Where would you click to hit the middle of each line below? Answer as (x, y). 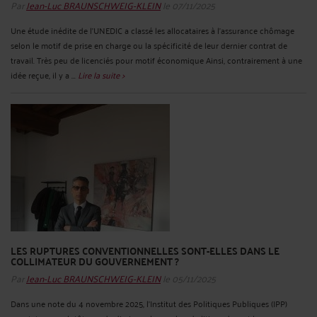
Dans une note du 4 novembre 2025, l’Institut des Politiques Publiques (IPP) (149, 303)
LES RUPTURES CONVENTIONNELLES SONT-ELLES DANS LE (145, 250)
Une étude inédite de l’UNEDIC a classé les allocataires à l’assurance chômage (152, 30)
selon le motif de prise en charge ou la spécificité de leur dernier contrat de (149, 45)
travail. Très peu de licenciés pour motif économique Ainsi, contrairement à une (156, 59)
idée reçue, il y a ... (44, 74)
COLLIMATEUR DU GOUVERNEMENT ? (95, 261)
